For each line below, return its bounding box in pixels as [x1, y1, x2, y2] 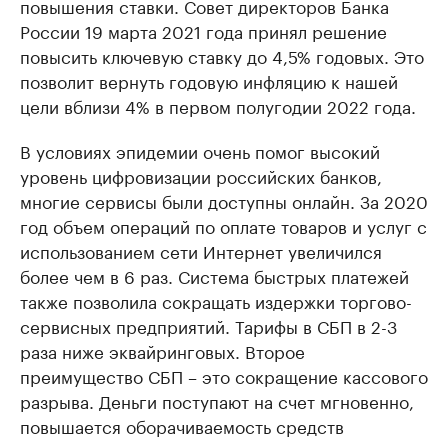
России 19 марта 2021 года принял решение [20, 17, 387, 43]
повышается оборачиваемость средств [20, 412, 344, 438]
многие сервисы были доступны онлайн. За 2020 [20, 187, 428, 213]
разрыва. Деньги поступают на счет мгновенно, [20, 387, 414, 413]
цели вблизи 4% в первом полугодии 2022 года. [20, 92, 416, 118]
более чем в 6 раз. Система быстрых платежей [20, 262, 409, 288]
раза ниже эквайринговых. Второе [20, 337, 305, 363]
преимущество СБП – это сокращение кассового [20, 362, 428, 388]
